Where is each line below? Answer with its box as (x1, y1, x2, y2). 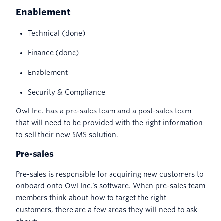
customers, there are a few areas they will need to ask (16, 206, 198, 214)
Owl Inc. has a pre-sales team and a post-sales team (16, 107, 191, 115)
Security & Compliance (28, 88, 105, 97)
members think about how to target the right (16, 194, 166, 202)
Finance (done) (28, 49, 79, 57)
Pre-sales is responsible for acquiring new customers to (16, 170, 204, 179)
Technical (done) (28, 29, 86, 37)
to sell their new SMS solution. (16, 131, 118, 139)
